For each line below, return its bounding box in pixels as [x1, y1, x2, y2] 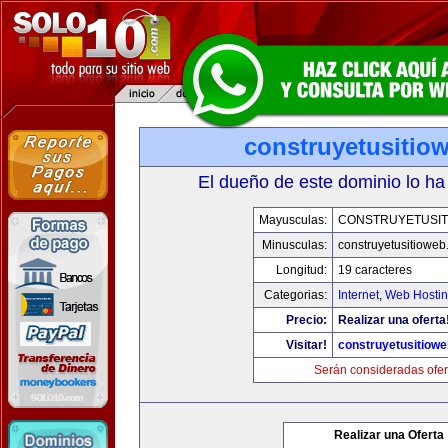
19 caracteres [338, 263, 412, 277]
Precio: [286, 313, 327, 327]
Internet [338, 288, 379, 302]
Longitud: [276, 263, 327, 277]
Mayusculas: [259, 213, 327, 227]
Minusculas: [262, 238, 327, 252]
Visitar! [286, 338, 327, 352]
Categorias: [264, 288, 327, 302]
